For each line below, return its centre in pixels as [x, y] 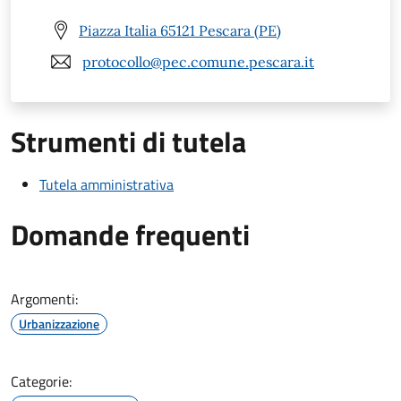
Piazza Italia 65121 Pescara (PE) [180, 30]
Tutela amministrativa [107, 185]
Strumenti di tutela [128, 142]
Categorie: [41, 382]
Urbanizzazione [59, 324]
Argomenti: [44, 299]
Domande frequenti [130, 235]
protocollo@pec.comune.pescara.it [198, 61]
